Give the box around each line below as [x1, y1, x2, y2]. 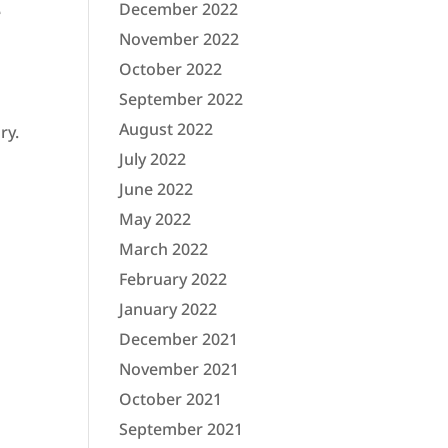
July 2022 [119, 148, 187, 171]
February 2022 [119, 268, 228, 291]
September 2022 [119, 88, 244, 111]
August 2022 [119, 118, 214, 141]
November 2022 [119, 28, 240, 51]
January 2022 [119, 298, 218, 321]
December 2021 [119, 328, 239, 351]
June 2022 [119, 178, 194, 201]
